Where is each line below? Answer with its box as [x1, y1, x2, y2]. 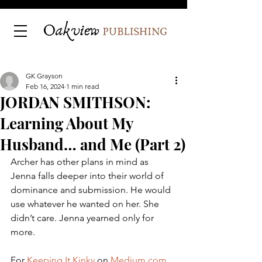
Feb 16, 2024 [26, 82, 64, 91]
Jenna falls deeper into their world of [11, 170, 166, 181]
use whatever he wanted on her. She [11, 198, 161, 209]
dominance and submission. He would [11, 184, 173, 195]
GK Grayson [26, 71, 63, 80]
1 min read [66, 82, 99, 91]
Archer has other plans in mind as [11, 156, 151, 167]
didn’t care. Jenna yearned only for [11, 212, 156, 223]
